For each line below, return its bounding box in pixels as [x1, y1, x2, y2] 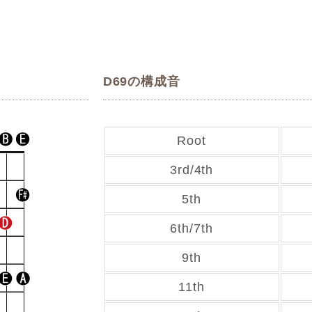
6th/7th [170, 221, 213, 236]
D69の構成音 [102, 75, 180, 89]
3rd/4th [169, 163, 214, 178]
